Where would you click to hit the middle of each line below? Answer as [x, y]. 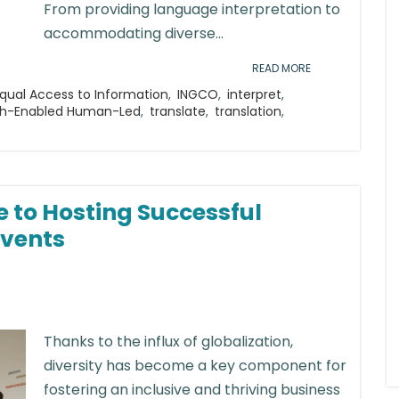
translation [248, 111]
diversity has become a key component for [195, 366]
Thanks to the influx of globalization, [168, 342]
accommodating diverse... [134, 33]
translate [178, 111]
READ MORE [281, 68]
